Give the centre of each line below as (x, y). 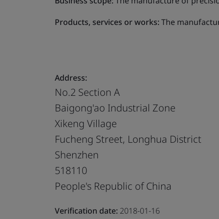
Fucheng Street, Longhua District (128, 139)
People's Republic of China (113, 186)
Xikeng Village (86, 123)
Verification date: (86, 210)
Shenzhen (77, 154)
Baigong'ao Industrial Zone (115, 108)
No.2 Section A (87, 92)
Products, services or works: (107, 22)
